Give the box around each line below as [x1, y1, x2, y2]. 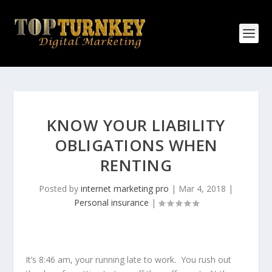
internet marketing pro [81, 183, 169, 194]
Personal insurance [73, 197, 149, 208]
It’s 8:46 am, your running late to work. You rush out [25, 254, 232, 265]
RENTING [100, 154, 172, 176]
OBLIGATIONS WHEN [54, 134, 218, 156]
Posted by [39, 183, 81, 194]
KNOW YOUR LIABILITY [47, 114, 225, 136]
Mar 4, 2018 [178, 183, 226, 194]
